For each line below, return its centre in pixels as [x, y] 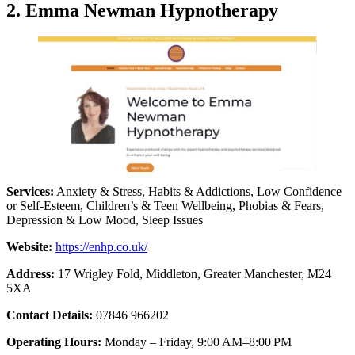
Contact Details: [50, 315]
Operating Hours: [54, 342]
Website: [29, 246]
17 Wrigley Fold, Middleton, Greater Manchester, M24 [195, 273]
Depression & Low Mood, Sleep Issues [105, 219]
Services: [30, 191]
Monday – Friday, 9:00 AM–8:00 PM [197, 342]
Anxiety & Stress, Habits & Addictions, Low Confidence [198, 191]
